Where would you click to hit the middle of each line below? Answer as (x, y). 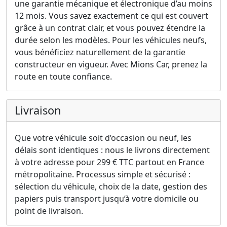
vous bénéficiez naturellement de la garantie (100, 52)
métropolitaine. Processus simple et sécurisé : (103, 174)
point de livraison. (49, 211)
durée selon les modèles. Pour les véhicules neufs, (111, 40)
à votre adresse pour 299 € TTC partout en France (109, 162)
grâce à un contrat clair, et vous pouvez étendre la (110, 28)
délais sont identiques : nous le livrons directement (112, 150)
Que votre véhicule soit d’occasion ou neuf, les (103, 138)
